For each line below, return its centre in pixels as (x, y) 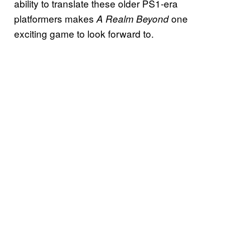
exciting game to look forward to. (84, 34)
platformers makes (55, 19)
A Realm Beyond (133, 19)
